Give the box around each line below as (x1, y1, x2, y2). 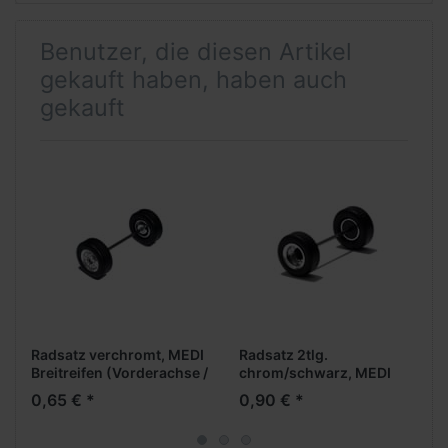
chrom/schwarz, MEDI (239, 363, 391, 381)
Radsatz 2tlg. (239, 345, 328, 363)
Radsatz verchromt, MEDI (31, 345, 204, 363)
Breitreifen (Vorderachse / (31, 363, 208, 381)
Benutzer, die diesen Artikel (40, 37, 352, 67)
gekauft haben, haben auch (40, 65, 347, 95)
